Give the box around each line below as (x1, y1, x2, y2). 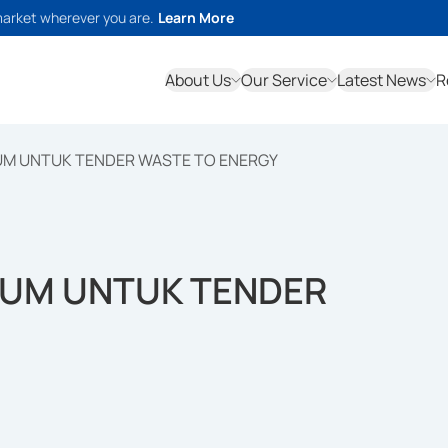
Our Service (241, 69, 327, 91)
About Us (165, 69, 231, 91)
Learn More (158, 8, 234, 27)
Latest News (337, 69, 426, 91)
